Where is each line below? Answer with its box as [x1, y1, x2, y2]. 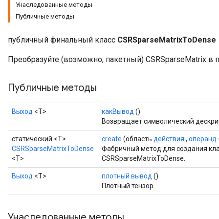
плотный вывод [102, 172, 152, 180]
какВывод [102, 108, 134, 115]
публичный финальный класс [8, 35, 117, 44]
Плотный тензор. [102, 182, 155, 190]
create [102, 135, 122, 143]
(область [122, 135, 153, 143]
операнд [189, 135, 217, 143]
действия [153, 135, 184, 143]
